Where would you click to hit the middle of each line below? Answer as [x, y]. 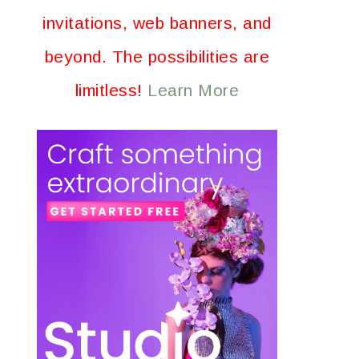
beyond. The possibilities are [157, 56]
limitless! [111, 90]
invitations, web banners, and [157, 23]
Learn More [194, 90]
